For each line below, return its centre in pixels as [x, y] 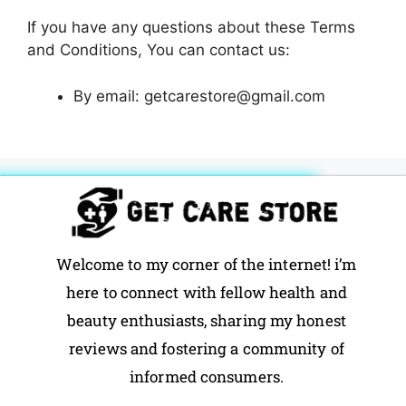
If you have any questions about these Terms [191, 27]
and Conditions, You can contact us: [159, 50]
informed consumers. [207, 376]
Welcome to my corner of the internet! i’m [207, 264]
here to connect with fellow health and [207, 292]
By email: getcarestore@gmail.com [199, 96]
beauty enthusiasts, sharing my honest [207, 320]
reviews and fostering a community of [207, 348]
